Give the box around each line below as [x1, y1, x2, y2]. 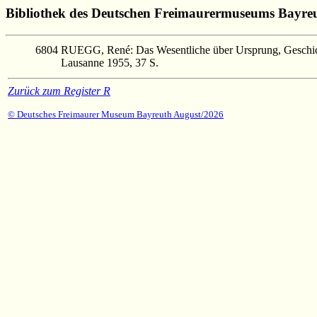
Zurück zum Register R [8, 84, 110, 97]
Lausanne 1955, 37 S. [61, 56, 158, 69]
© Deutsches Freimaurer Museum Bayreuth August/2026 [8, 108, 224, 120]
